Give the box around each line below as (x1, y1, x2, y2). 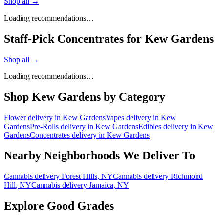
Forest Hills (62, 172, 97, 181)
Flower (4, 113, 26, 122)
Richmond (171, 172, 203, 181)
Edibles (138, 122, 161, 131)
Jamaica (89, 181, 113, 190)
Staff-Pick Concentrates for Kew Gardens (4, 32, 214, 45)
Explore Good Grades (4, 199, 114, 213)
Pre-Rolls (30, 122, 59, 131)
